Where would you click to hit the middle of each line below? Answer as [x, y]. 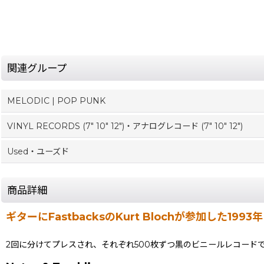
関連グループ [37, 68]
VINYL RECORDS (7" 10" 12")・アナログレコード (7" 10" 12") [125, 126]
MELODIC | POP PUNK [56, 100]
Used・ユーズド [38, 151]
